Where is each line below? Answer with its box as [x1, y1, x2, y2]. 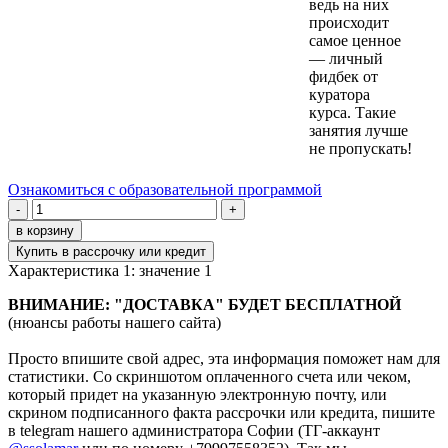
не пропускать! [309, 140, 412, 158]
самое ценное [309, 32, 401, 50]
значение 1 [139, 262, 212, 280]
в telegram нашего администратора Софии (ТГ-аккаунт [8, 422, 380, 440]
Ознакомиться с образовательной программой [8, 181, 322, 199]
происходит [309, 14, 389, 32]
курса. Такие [309, 104, 396, 122]
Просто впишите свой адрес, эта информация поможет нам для [8, 350, 440, 368]
